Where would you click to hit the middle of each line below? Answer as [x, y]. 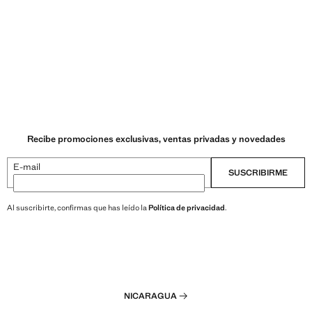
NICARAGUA [150, 296]
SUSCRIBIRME [258, 173]
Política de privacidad [187, 208]
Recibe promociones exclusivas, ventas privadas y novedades [156, 139]
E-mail [27, 167]
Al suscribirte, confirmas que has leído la [78, 208]
